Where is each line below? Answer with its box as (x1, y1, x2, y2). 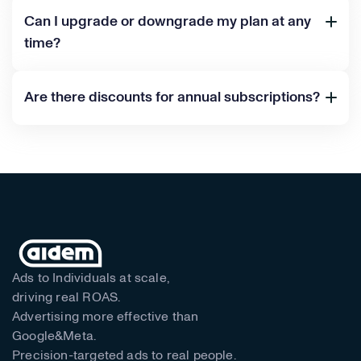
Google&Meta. (12, 329, 97, 342)
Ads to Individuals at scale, (12, 271, 171, 284)
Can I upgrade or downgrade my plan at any (24, 14, 311, 29)
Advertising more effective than (12, 309, 199, 323)
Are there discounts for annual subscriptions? (24, 89, 320, 105)
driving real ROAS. (12, 290, 121, 304)
